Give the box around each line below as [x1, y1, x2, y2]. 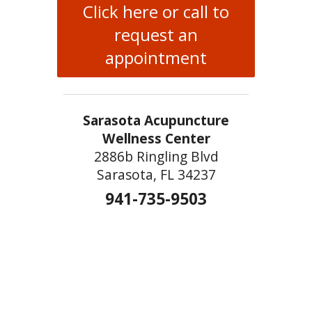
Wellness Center [102, 129, 210, 148]
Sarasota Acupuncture [83, 111, 229, 130]
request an [114, 23, 198, 47]
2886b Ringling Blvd [93, 147, 219, 166]
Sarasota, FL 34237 [96, 165, 216, 185]
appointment [105, 46, 207, 70]
